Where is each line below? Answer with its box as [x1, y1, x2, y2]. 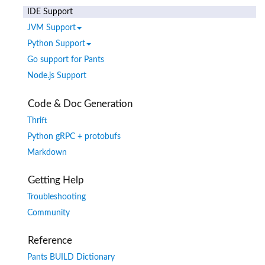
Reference [28, 235, 73, 245]
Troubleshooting [27, 192, 86, 201]
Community [27, 208, 70, 217]
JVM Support [27, 24, 76, 33]
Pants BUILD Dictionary [27, 253, 115, 261]
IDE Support [27, 8, 73, 17]
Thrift [27, 116, 47, 125]
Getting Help [28, 174, 85, 185]
